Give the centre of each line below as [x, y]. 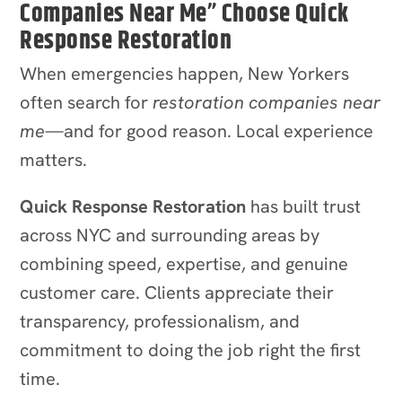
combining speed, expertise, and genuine [184, 263]
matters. [54, 159]
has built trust [304, 206]
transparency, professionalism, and [160, 321]
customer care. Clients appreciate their [177, 292]
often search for [87, 102]
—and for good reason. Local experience [210, 131]
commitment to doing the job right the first [191, 350]
